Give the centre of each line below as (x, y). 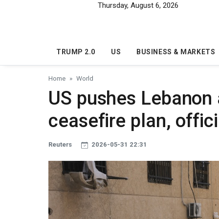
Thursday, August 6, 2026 (138, 5)
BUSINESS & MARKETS (176, 52)
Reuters (61, 145)
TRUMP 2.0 (76, 52)
